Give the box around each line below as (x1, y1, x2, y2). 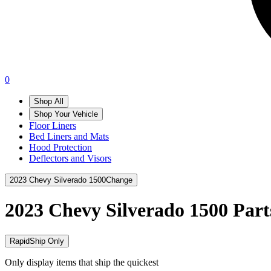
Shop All (34, 97, 64, 106)
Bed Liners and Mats (29, 131, 109, 142)
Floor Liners (29, 120, 76, 131)
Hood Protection (29, 142, 92, 152)
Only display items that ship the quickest (5, 256, 158, 267)
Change (106, 175, 132, 184)
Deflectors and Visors (29, 153, 111, 163)
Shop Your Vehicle (34, 109, 98, 119)
